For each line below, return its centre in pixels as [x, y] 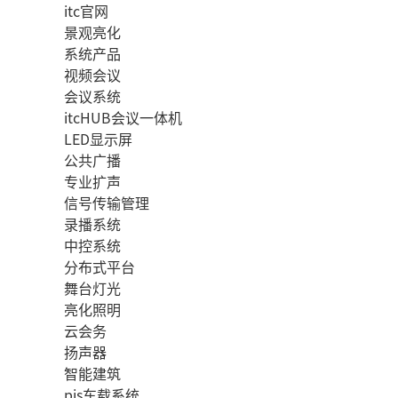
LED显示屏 [98, 139]
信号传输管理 [107, 203]
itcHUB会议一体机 [123, 117]
